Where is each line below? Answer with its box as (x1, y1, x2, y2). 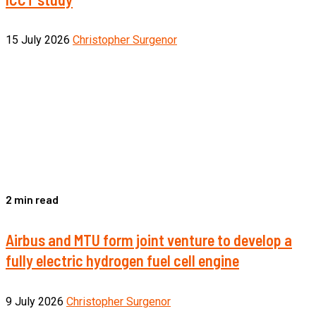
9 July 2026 (6, 294, 66, 308)
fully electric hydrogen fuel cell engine (6, 251, 239, 270)
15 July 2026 (6, 33, 73, 47)
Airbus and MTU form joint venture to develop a (6, 231, 292, 250)
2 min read (6, 193, 59, 207)
